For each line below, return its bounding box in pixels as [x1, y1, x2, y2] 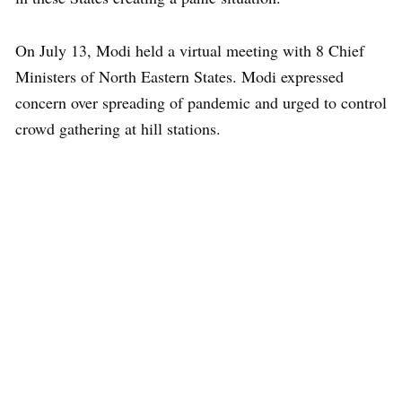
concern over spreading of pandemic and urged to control [15, 92, 387, 113]
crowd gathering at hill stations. [15, 118, 226, 139]
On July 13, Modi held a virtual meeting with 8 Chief [15, 39, 364, 61]
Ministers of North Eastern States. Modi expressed [15, 66, 344, 87]
